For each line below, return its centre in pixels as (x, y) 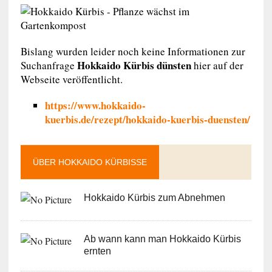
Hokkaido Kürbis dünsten (134, 65)
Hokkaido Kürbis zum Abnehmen (154, 198)
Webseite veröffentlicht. (71, 79)
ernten (97, 251)
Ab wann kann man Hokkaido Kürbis (162, 239)
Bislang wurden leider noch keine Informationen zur (133, 51)
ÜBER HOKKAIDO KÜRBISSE (90, 162)
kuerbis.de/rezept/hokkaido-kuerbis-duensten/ (147, 119)
